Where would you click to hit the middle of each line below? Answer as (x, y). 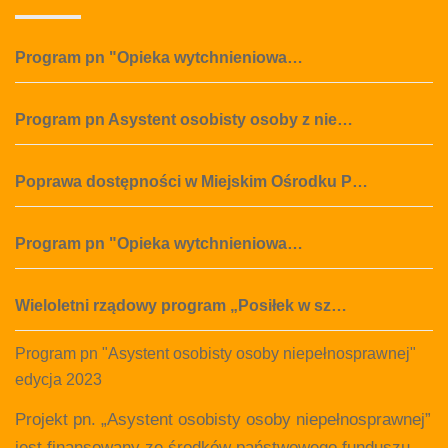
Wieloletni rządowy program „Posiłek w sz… (181, 305)
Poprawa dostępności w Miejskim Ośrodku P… (191, 181)
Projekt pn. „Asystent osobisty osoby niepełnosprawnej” (223, 419)
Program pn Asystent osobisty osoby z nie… (184, 119)
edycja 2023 (58, 379)
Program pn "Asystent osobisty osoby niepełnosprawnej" (215, 353)
